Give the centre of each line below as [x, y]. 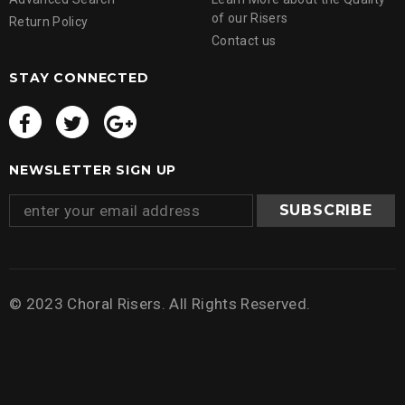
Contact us [244, 41]
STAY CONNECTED [79, 78]
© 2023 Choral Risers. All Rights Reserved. [160, 304]
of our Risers [250, 18]
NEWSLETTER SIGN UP [93, 170]
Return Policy [49, 22]
